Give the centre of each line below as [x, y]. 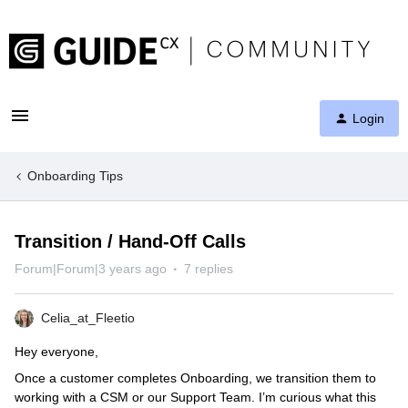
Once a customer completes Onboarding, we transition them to [195, 378]
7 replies [209, 269]
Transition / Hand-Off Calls [130, 241]
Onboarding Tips [75, 176]
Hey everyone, [58, 352]
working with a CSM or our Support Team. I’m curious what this [195, 397]
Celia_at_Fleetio [88, 318]
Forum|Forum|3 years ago [91, 269]
